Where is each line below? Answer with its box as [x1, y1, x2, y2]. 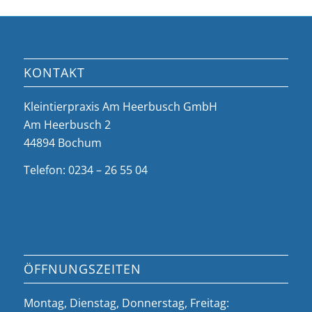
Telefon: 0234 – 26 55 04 [23, 162, 148, 178]
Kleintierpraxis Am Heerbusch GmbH [23, 98, 217, 114]
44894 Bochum [23, 134, 102, 150]
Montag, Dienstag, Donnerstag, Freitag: [23, 295, 229, 311]
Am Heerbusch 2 [23, 116, 111, 132]
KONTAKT [23, 63, 85, 81]
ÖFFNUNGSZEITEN [23, 260, 141, 277]
